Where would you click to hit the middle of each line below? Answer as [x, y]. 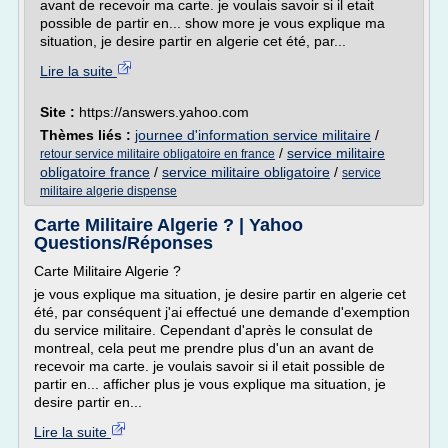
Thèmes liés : [87, 135]
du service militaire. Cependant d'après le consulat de [203, 330]
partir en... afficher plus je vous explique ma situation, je [210, 384]
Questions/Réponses [123, 243]
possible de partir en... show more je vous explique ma [212, 23]
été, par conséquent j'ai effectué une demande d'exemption [222, 312]
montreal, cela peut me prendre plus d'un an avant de [204, 348]
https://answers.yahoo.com [164, 112]
